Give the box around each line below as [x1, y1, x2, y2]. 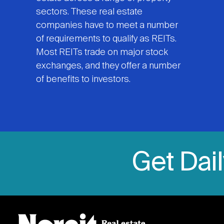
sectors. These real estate [36, 7, 142, 17]
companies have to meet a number [36, 21, 178, 30]
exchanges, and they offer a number [36, 61, 180, 71]
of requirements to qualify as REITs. [36, 34, 176, 44]
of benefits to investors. [36, 75, 130, 84]
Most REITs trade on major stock [36, 48, 168, 57]
